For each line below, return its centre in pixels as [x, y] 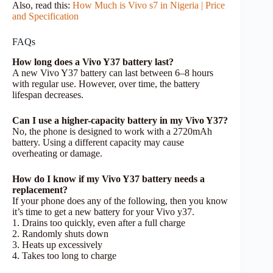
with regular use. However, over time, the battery [106, 83]
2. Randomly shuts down [60, 233]
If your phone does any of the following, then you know [120, 200]
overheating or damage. [57, 153]
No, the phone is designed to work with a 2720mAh [112, 131]
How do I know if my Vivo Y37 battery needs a [108, 179]
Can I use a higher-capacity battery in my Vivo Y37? [120, 120]
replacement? [40, 190]
